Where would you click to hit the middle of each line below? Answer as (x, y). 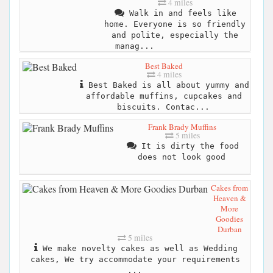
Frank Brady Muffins (182, 127)
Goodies (229, 219)
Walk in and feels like (180, 13)
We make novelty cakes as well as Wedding (137, 249)
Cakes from (229, 188)
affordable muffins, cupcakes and (164, 96)
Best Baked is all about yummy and (166, 85)
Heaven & (229, 198)
